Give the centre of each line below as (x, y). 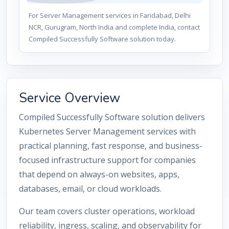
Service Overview (70, 98)
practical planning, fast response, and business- (111, 146)
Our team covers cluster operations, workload (107, 211)
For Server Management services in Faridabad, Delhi (110, 15)
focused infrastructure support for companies (107, 160)
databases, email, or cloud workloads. (90, 189)
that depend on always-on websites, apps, (99, 174)
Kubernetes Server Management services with (107, 131)
